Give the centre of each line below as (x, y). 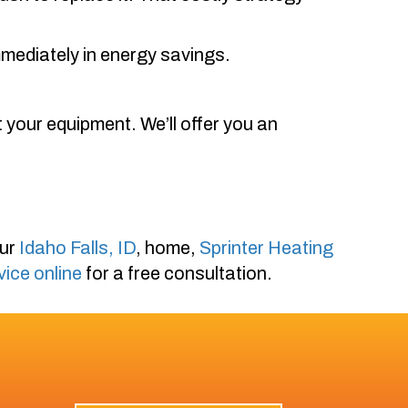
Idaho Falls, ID (77, 247)
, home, (168, 247)
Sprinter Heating (266, 247)
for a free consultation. (177, 273)
